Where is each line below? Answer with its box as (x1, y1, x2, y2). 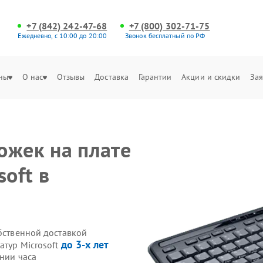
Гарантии (138, 72, 172, 82)
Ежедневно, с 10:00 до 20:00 (18, 31, 107, 40)
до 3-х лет (60, 238, 109, 251)
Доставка (95, 72, 129, 82)
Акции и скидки (181, 72, 241, 82)
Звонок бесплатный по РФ (125, 31, 205, 40)
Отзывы (56, 72, 85, 82)
